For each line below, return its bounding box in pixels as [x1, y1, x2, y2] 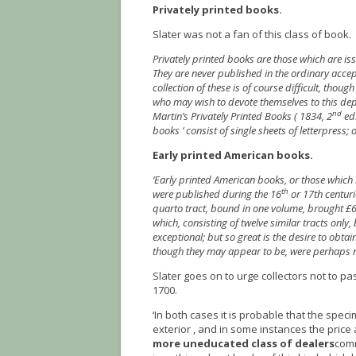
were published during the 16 [153, 187, 281, 202]
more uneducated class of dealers [153, 336, 335, 351]
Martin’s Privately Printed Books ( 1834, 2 [153, 109, 332, 124]
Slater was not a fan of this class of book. [153, 27, 351, 42]
